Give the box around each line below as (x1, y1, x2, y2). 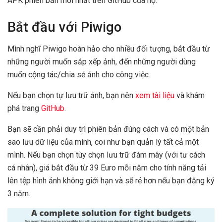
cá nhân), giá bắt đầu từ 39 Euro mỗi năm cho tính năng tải (7, 163, 206, 173)
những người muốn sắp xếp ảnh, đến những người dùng (7, 57, 196, 67)
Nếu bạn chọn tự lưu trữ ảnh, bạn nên (7, 91, 135, 101)
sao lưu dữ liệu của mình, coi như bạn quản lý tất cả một (7, 137, 199, 147)
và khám (174, 91, 205, 101)
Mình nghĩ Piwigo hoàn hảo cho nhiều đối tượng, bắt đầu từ (7, 44, 210, 54)
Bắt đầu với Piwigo (7, 19, 121, 35)
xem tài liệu (135, 91, 174, 101)
